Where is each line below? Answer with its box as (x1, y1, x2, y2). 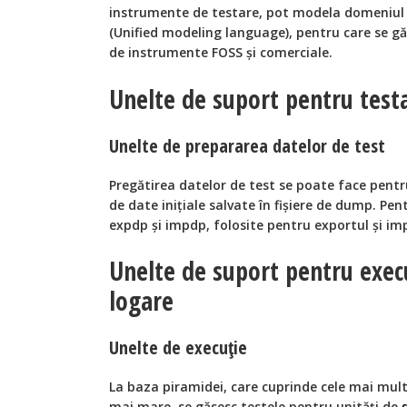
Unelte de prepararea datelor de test (109, 133, 385, 158)
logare (109, 283, 174, 319)
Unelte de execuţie (109, 335, 247, 361)
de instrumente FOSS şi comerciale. (109, 44, 333, 62)
